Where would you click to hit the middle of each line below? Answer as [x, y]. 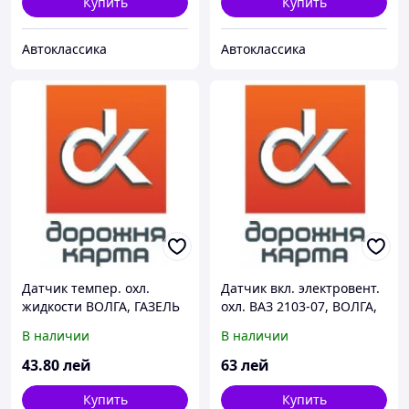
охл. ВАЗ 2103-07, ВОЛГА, [299, 307]
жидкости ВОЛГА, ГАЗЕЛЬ [101, 307]
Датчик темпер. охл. [86, 288]
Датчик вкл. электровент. [300, 288]
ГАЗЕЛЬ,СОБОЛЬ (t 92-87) [299, 325]
